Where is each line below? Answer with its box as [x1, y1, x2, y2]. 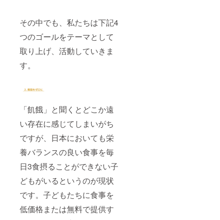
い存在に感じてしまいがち [20, 118, 114, 130]
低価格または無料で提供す [20, 203, 114, 215]
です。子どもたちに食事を [20, 189, 114, 201]
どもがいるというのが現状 [20, 175, 114, 187]
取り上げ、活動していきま [20, 45, 114, 57]
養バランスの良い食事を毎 [20, 146, 114, 158]
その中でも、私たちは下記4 [20, 17, 118, 28]
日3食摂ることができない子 [20, 161, 118, 172]
